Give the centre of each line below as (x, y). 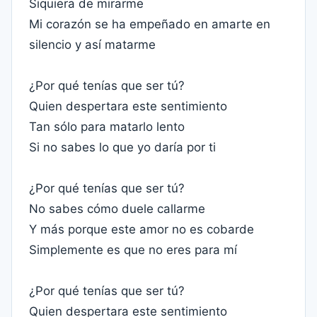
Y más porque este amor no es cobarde (142, 229)
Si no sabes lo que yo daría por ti (122, 147)
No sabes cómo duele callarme (117, 209)
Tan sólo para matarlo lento (107, 127)
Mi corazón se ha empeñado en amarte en (150, 24)
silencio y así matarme (92, 45)
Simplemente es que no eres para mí (133, 250)
